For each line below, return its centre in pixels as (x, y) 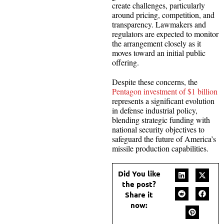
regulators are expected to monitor (165, 33)
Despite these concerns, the (155, 81)
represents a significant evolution (163, 100)
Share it (139, 194)
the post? (139, 184)
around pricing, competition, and (163, 14)
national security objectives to (158, 129)
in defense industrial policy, (155, 110)
